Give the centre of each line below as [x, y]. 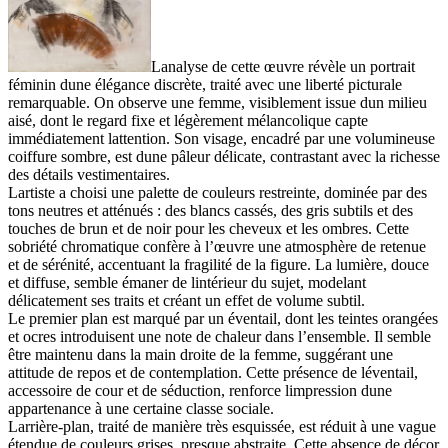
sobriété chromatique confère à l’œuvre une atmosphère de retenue [217, 247]
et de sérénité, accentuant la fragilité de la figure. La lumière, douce [218, 265]
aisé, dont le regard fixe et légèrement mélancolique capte [188, 121]
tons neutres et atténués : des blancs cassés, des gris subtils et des [210, 211]
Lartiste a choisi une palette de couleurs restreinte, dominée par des [217, 193]
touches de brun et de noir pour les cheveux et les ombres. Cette [208, 229]
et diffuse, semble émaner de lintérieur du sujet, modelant [187, 283]
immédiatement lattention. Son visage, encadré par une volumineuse [221, 139]
